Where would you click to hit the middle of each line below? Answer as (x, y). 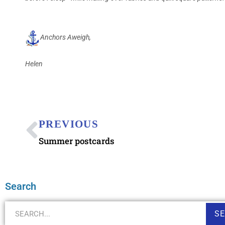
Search (21, 186)
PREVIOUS (69, 124)
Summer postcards (77, 141)
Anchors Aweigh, (67, 37)
